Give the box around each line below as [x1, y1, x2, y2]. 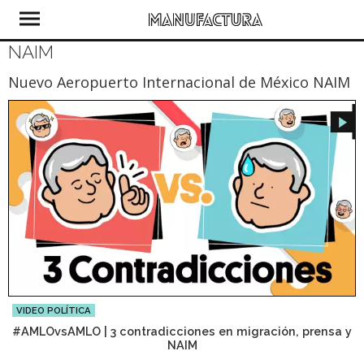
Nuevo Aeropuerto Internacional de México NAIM [8, 72, 350, 92]
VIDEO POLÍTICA [16, 304, 91, 316]
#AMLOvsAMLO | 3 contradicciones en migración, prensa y [12, 323, 352, 338]
